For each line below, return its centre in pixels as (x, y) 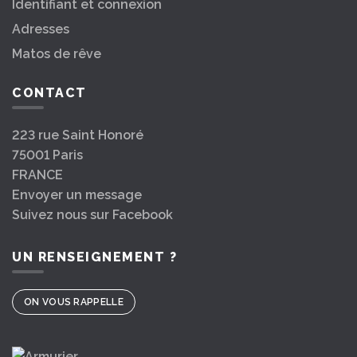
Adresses (41, 29)
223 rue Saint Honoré (78, 135)
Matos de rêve (57, 54)
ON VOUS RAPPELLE (74, 302)
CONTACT (49, 93)
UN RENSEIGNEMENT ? (94, 257)
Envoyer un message (77, 195)
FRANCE (37, 175)
